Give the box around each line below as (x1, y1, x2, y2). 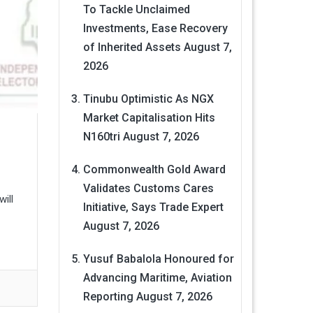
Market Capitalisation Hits (82, 111, 215, 125)
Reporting (82, 290, 133, 304)
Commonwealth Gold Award (82, 163, 226, 177)
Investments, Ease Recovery (82, 22, 228, 36)
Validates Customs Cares (82, 182, 214, 196)
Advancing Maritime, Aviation (82, 271, 232, 285)
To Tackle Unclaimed (82, 3, 190, 17)
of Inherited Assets (82, 41, 181, 54)
